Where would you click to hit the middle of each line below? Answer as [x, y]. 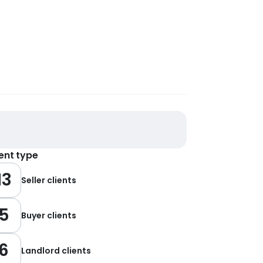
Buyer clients [49, 215]
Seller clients [49, 180]
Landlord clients [56, 251]
